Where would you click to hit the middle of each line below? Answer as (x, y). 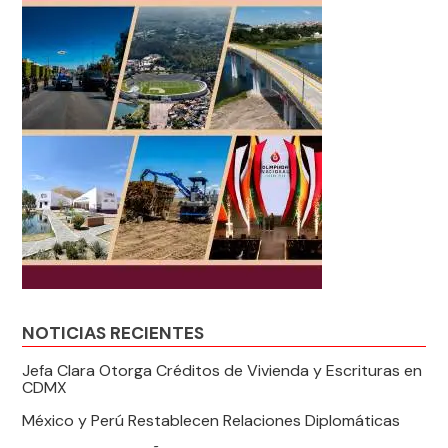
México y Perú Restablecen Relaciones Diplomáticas (211, 420)
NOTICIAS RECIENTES (113, 332)
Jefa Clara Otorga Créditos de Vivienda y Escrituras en (222, 370)
